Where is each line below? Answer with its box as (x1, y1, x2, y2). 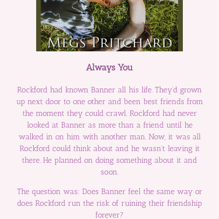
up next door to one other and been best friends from (16, 96, 203, 106)
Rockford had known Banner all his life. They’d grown (17, 85, 202, 94)
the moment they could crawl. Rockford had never (22, 108, 197, 118)
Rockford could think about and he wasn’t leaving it (19, 143, 200, 153)
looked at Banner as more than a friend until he (26, 120, 193, 130)
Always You (86, 62, 133, 73)
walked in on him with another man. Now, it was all (18, 131, 201, 141)
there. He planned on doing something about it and (22, 155, 197, 165)
